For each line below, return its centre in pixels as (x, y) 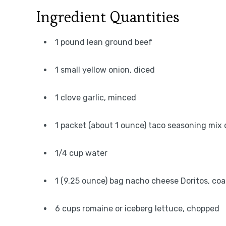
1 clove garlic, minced (96, 98)
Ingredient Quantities (108, 17)
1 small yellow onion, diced (105, 70)
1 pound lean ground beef (104, 42)
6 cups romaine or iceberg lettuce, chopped (137, 209)
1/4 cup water (81, 153)
